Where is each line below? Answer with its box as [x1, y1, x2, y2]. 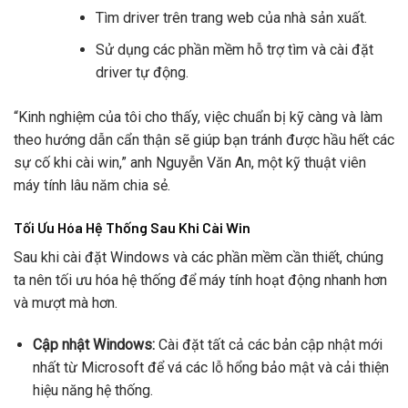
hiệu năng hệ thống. [32, 381, 153, 399]
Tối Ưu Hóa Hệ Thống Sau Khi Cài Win [14, 218, 250, 236]
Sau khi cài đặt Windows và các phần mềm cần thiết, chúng [14, 248, 383, 266]
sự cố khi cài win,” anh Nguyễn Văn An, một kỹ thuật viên [14, 153, 366, 171]
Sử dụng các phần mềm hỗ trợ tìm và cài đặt [95, 40, 373, 58]
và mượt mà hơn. [14, 293, 117, 311]
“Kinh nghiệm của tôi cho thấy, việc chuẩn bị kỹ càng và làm [14, 107, 382, 126]
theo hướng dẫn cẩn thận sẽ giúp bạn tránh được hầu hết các [14, 130, 394, 148]
